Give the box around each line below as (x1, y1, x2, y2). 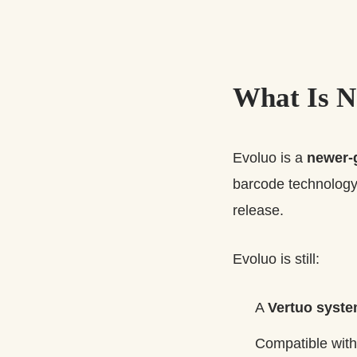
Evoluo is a (233, 149, 307, 166)
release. (233, 202, 284, 218)
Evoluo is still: (233, 250, 320, 267)
